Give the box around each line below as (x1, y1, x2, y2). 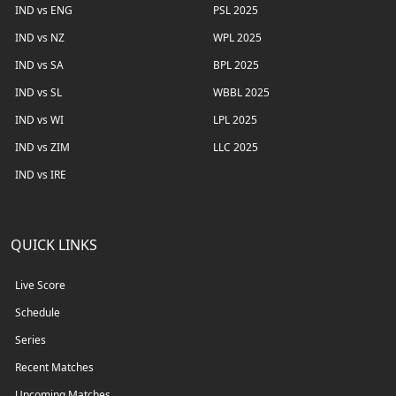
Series (15, 331, 46, 347)
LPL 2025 (213, 111, 257, 127)
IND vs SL (15, 84, 62, 100)
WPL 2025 (213, 29, 262, 45)
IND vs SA (15, 57, 64, 72)
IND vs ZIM (15, 139, 70, 155)
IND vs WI (15, 111, 64, 127)
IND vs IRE (15, 166, 66, 182)
